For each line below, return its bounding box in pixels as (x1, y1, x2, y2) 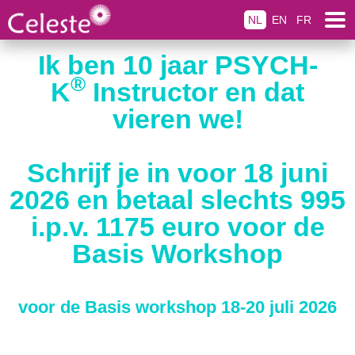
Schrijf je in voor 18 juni (27, 158, 328, 188)
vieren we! (112, 104, 243, 134)
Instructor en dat (86, 77, 304, 107)
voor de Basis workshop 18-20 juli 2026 (18, 297, 337, 317)
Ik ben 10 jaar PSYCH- (37, 50, 318, 80)
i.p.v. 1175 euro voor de (30, 212, 325, 242)
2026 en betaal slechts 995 (10, 185, 345, 215)
